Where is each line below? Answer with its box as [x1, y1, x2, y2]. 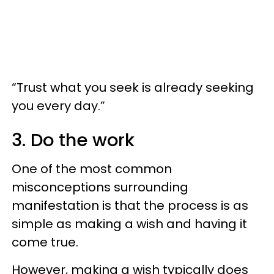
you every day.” [12, 97, 108, 114]
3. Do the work [12, 128, 135, 152]
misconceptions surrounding [12, 179, 188, 196]
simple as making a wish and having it [12, 215, 247, 232]
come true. [12, 234, 78, 251]
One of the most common [12, 160, 172, 177]
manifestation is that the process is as [12, 197, 248, 214]
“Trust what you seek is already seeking [12, 79, 254, 96]
